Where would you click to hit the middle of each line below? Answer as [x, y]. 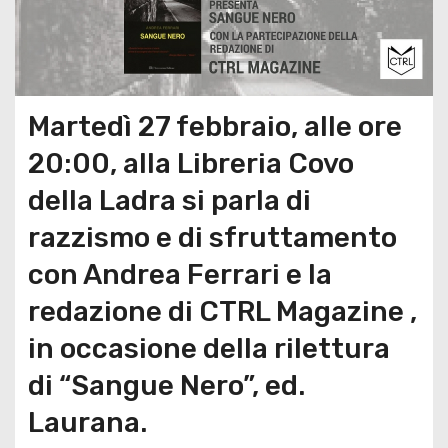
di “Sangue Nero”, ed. [166, 386]
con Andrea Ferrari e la [179, 275]
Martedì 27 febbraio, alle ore [214, 127]
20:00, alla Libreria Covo [190, 164]
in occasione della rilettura [208, 349]
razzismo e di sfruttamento [212, 238]
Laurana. [87, 423]
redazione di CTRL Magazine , [222, 312]
